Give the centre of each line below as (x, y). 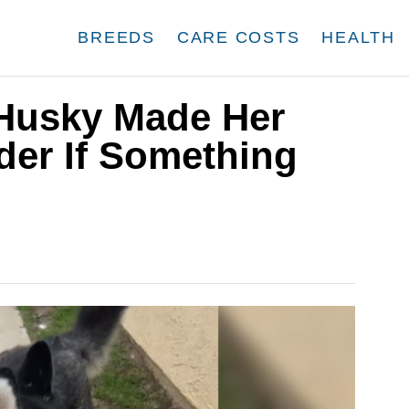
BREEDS (116, 37)
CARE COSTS (238, 37)
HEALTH (358, 37)
